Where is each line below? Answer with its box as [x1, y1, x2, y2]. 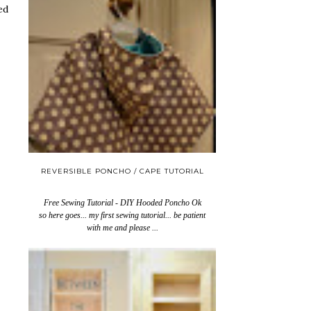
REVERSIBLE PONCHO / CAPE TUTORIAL [40, 166, 204, 176]
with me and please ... [86, 222, 158, 233]
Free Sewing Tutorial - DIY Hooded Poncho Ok [43, 197, 201, 208]
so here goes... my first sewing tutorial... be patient [39, 210, 205, 220]
